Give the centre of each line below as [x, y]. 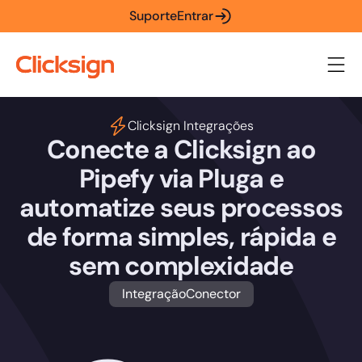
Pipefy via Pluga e [181, 179]
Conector [213, 294]
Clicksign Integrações [191, 126]
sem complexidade [181, 266]
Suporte [153, 16]
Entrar [195, 16]
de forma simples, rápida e [181, 237]
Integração [154, 294]
